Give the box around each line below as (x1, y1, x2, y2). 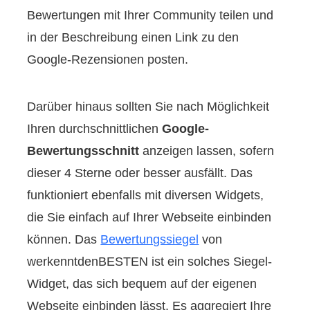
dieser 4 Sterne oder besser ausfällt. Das (27, 165, 253, 180)
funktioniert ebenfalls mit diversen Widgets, (27, 188, 264, 202)
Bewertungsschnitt (27, 143, 140, 158)
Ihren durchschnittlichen (27, 121, 163, 136)
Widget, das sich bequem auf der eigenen (27, 276, 257, 291)
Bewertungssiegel (100, 232, 199, 246)
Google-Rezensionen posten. (27, 52, 189, 66)
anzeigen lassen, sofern (139, 143, 275, 158)
